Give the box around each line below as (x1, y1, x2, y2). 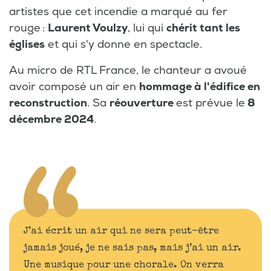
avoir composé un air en (9, 79, 139, 94)
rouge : (9, 21, 48, 35)
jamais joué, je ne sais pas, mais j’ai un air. (24, 243, 241, 253)
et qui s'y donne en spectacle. (45, 37, 205, 51)
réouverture (109, 96, 176, 110)
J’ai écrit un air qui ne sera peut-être (24, 226, 219, 237)
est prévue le (176, 96, 245, 110)
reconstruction (9, 96, 87, 110)
